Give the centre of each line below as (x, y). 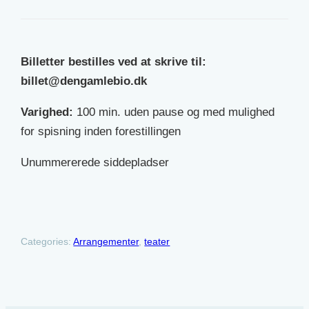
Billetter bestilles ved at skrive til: (114, 62)
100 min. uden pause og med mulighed (176, 112)
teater (157, 242)
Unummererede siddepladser (95, 162)
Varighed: (49, 112)
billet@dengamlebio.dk (84, 81)
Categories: (47, 242)
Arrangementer (106, 242)
